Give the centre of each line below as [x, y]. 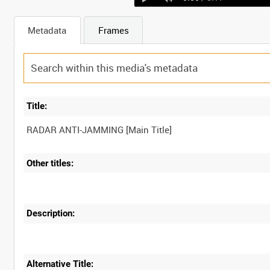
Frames [113, 30]
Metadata [47, 30]
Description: [51, 214]
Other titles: [50, 163]
